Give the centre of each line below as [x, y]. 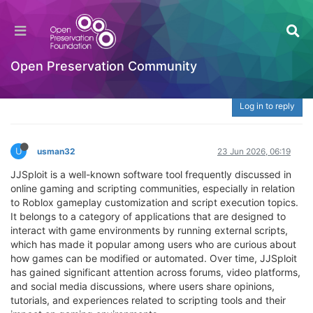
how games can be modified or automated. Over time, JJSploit [154, 259]
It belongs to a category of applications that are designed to [148, 217]
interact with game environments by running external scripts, [149, 231]
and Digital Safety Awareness [99, 57]
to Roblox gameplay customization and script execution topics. [154, 203]
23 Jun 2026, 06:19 [254, 152]
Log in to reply [267, 106]
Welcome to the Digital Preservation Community [138, 80]
